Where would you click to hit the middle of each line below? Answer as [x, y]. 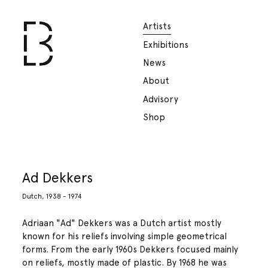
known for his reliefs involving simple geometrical [125, 237]
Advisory [161, 99]
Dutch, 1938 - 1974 [52, 197]
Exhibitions [166, 45]
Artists [157, 27]
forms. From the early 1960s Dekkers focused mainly [130, 250]
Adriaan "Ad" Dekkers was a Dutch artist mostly [122, 223]
